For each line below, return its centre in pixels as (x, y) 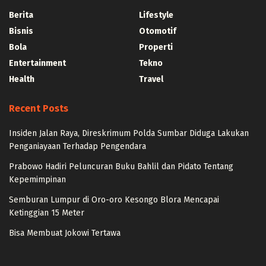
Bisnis (21, 31)
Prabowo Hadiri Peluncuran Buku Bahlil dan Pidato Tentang (121, 166)
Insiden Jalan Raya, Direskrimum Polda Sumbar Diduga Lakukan (129, 133)
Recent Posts (39, 108)
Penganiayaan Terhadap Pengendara (77, 146)
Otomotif (158, 31)
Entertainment (37, 63)
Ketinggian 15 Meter (47, 213)
